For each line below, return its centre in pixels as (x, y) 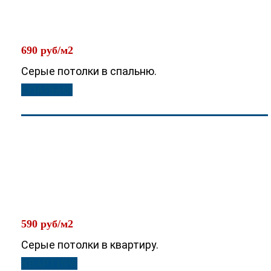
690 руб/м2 (47, 50)
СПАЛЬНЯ (47, 90)
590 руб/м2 (47, 224)
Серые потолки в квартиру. (90, 245)
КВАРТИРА (49, 263)
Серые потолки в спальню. (89, 71)
